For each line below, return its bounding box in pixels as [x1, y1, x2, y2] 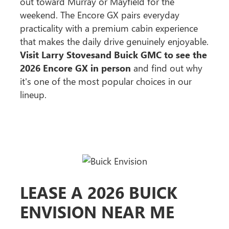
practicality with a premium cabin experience [19, 21, 198, 34]
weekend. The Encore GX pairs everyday [19, 8, 179, 21]
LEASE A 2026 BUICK [19, 180, 177, 203]
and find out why [130, 61, 202, 74]
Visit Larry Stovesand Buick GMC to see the [19, 48, 207, 61]
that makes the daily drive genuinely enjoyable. [19, 35, 209, 48]
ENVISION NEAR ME [19, 200, 174, 222]
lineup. [19, 88, 47, 101]
